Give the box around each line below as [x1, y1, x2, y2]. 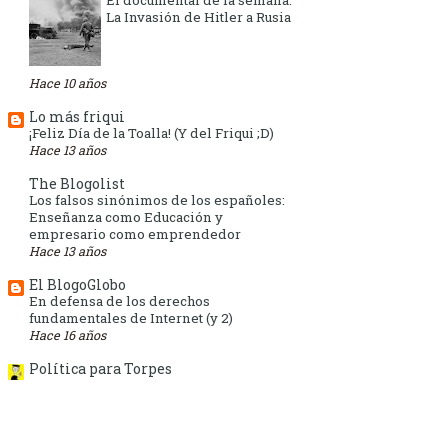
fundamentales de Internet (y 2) [29, 309, 233, 328]
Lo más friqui [29, 107, 125, 127]
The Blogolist [29, 174, 125, 194]
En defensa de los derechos [29, 292, 210, 311]
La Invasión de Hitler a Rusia [106, 8, 291, 27]
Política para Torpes [29, 359, 172, 379]
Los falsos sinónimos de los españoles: [29, 191, 285, 210]
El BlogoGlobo [29, 275, 126, 295]
